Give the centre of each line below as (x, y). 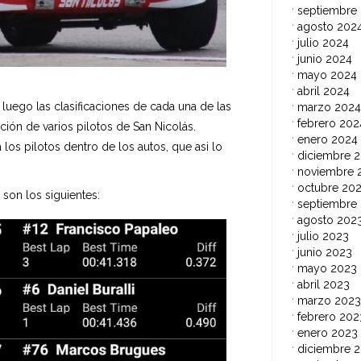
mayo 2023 (327, 268)
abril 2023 (323, 284)
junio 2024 (324, 59)
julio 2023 (323, 236)
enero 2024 (327, 139)
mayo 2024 (327, 75)
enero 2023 (327, 333)
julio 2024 (323, 43)
